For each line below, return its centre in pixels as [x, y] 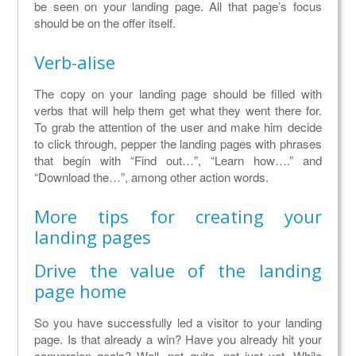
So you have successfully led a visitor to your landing [178, 323]
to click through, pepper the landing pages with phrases [178, 144]
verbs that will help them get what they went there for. [178, 110]
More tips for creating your [178, 217]
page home [81, 291]
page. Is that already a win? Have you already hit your [178, 339]
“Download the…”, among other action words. [152, 177]
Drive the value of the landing [178, 271]
